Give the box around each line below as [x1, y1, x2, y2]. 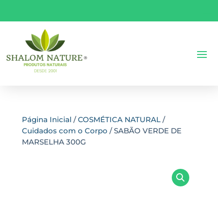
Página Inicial [21, 115, 72, 124]
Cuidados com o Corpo [21, 126, 108, 135]
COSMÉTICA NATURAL [77, 115, 161, 124]
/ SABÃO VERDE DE [107, 126, 182, 135]
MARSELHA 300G [21, 137, 86, 146]
